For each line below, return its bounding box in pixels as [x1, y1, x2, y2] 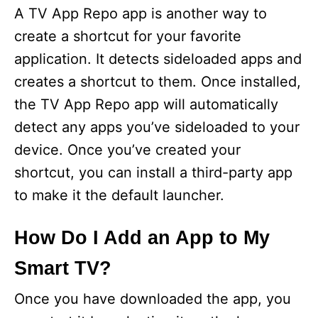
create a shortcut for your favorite [14, 28, 241, 45]
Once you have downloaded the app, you [14, 290, 291, 307]
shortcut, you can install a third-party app [14, 164, 292, 181]
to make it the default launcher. [14, 187, 224, 204]
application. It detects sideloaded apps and [14, 50, 302, 67]
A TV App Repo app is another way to [14, 5, 267, 22]
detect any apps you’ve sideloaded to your [14, 119, 300, 136]
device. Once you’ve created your [14, 141, 241, 158]
